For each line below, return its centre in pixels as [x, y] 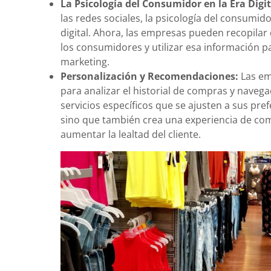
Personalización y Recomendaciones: [151, 76]
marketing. [85, 62]
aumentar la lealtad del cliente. [131, 134]
